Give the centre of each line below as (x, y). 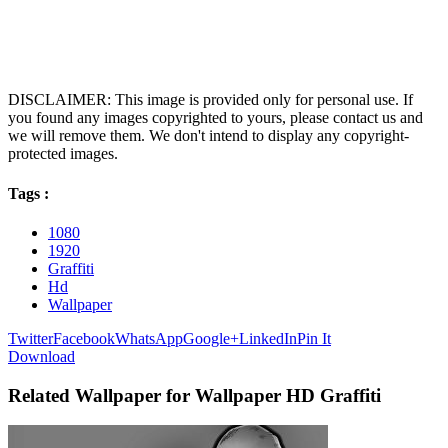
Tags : (28, 193)
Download (41, 356)
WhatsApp (149, 338)
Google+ (211, 338)
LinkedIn (268, 338)
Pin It (314, 338)
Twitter (30, 338)
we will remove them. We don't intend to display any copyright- (208, 136)
